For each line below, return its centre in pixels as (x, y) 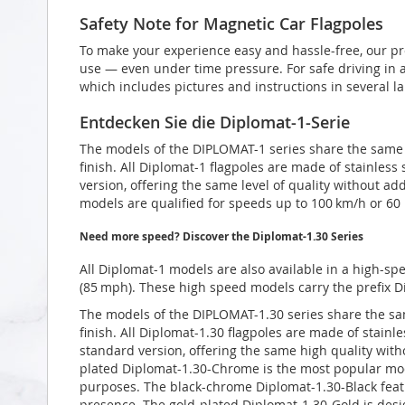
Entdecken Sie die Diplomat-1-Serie (215, 122)
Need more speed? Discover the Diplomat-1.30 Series (221, 236)
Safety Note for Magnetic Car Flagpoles (231, 23)
